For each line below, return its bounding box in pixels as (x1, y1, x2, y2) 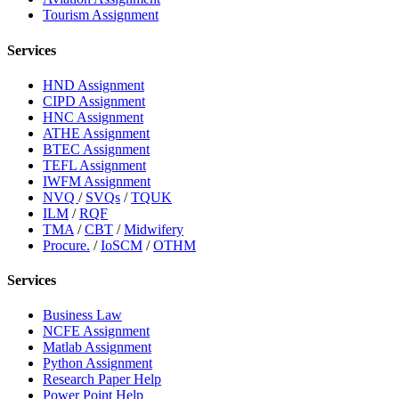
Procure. (43, 237, 90, 253)
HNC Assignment (43, 109, 143, 125)
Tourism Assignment (43, 7, 159, 23)
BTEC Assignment (43, 141, 150, 157)
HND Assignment (43, 77, 144, 93)
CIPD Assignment (43, 93, 145, 109)
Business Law (43, 307, 122, 323)
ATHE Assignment (43, 125, 150, 141)
